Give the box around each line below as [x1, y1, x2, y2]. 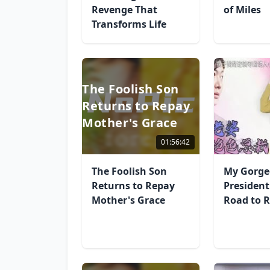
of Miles [224, 3, 262, 16]
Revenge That [92, 3, 157, 16]
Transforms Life [92, 17, 166, 31]
